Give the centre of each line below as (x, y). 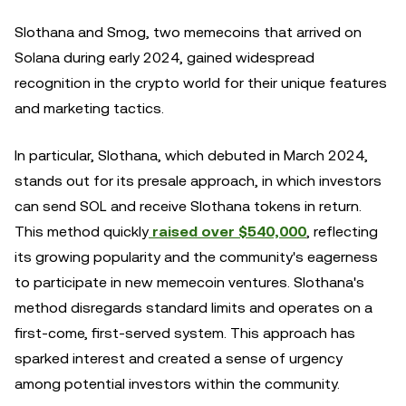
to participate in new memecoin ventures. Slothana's (189, 282)
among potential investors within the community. (177, 384)
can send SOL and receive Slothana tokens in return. (188, 206)
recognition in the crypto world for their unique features (201, 83)
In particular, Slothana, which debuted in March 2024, (191, 155)
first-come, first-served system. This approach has (185, 333)
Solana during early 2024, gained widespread (164, 58)
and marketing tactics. (89, 108)
